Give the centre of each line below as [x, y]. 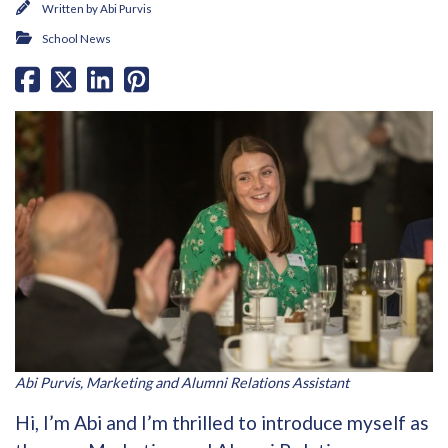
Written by [71, 8]
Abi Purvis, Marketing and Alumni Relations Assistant [182, 383]
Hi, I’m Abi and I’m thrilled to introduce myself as [222, 423]
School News [76, 38]
